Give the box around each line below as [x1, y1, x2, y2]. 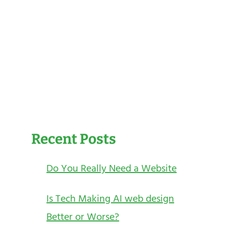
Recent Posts [31, 130, 117, 147]
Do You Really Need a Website [46, 160, 177, 177]
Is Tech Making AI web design [46, 190, 175, 207]
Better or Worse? [46, 208, 120, 225]
